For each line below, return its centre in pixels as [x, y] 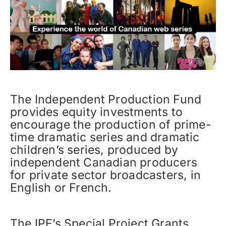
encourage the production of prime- [111, 125]
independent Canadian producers [104, 163]
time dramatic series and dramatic [105, 137]
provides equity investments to [97, 112]
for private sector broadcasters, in [106, 175]
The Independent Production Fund [106, 100]
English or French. [61, 188]
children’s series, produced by [94, 150]
